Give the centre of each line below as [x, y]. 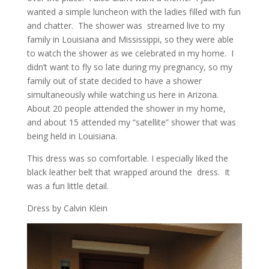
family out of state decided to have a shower [114, 81]
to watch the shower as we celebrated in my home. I [130, 53]
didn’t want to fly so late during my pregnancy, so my [129, 67]
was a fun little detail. [68, 186]
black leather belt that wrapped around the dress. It [128, 172]
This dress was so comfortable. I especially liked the [127, 158]
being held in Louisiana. [72, 136]
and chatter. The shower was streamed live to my [125, 26]
